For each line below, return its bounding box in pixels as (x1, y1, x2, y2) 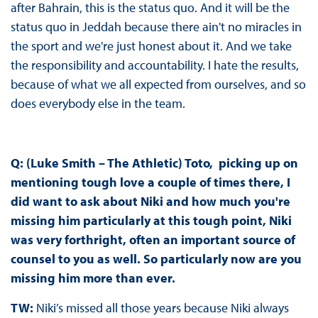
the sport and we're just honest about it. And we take (10, 38, 292, 55)
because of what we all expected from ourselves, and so (10, 76, 306, 93)
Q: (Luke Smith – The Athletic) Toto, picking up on (10, 155, 298, 172)
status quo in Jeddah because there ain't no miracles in (10, 18, 302, 35)
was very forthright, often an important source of (10, 231, 295, 248)
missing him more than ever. (10, 270, 175, 287)
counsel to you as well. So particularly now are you (10, 251, 302, 268)
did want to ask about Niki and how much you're (10, 193, 290, 210)
